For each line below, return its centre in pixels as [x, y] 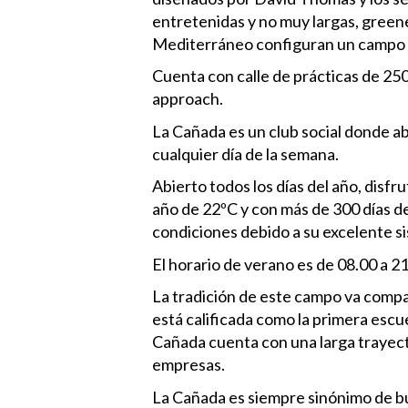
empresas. [189, 365]
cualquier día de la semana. [245, 153]
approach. [188, 99]
